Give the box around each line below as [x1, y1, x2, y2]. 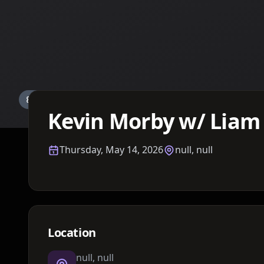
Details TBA [35, 94, 81, 105]
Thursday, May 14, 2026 [60, 143, 163, 156]
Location [48, 225, 96, 240]
